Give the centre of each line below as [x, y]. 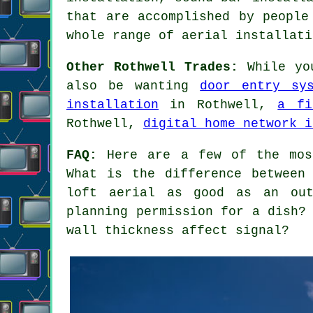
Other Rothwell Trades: [152, 67]
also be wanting [133, 86]
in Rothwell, [218, 104]
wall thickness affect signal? [178, 230]
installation [112, 104]
